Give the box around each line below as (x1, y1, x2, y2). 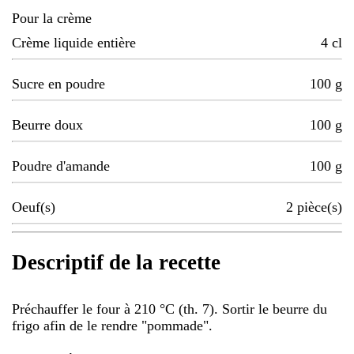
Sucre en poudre (12, 76, 105, 92)
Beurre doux (12, 117, 83, 134)
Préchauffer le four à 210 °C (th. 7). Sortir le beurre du (12, 300, 327, 317)
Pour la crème (12, 10, 92, 27)
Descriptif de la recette (12, 250, 220, 275)
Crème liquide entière (12, 35, 136, 51)
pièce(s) (297, 199, 342, 216)
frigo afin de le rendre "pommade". (12, 317, 213, 333)
